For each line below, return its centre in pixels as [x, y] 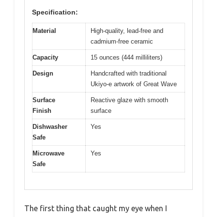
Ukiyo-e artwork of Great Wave [134, 84]
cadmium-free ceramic [122, 41]
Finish [42, 111]
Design [43, 73]
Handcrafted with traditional [129, 73]
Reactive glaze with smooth [129, 100]
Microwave [48, 153]
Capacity [45, 57]
